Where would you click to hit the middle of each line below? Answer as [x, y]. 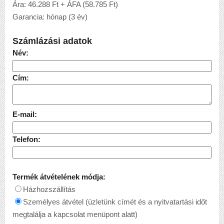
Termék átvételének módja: [59, 177]
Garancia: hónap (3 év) [50, 17]
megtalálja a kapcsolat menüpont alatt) [75, 215]
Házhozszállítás [49, 190]
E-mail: [25, 115]
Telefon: [26, 140]
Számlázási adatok [52, 41]
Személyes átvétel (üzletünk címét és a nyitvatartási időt [115, 202]
